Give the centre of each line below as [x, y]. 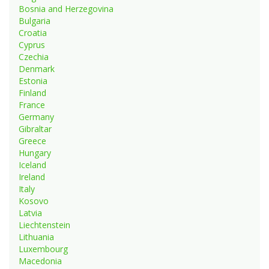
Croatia [33, 32]
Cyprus [32, 44]
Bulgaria [35, 20]
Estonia [33, 80]
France [32, 104]
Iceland [32, 165]
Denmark [37, 68]
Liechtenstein [44, 225]
